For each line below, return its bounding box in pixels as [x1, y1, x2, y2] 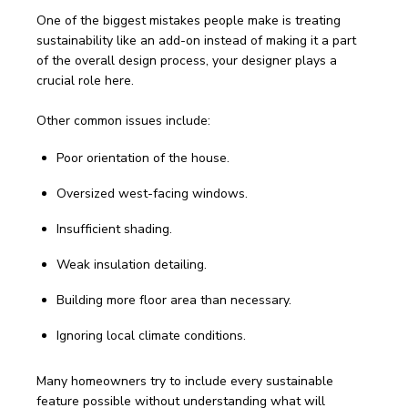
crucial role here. [36, 71, 138, 89]
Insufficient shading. [56, 219, 172, 238]
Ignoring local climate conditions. [56, 326, 246, 344]
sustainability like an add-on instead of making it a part [36, 31, 360, 49]
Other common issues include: [36, 111, 210, 129]
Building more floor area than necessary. [56, 291, 291, 309]
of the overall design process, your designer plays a [36, 51, 341, 69]
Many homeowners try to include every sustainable [36, 372, 337, 390]
